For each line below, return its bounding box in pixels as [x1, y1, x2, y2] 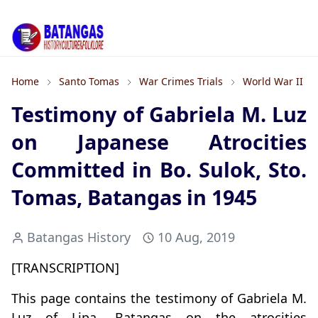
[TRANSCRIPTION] [11, 259, 119, 277]
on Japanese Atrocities [11, 128, 307, 156]
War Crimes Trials [139, 75, 223, 89]
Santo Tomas [59, 75, 119, 89]
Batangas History [27, 229, 131, 246]
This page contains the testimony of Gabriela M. [11, 290, 307, 307]
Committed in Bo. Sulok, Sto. [11, 155, 307, 184]
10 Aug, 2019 [158, 229, 235, 246]
